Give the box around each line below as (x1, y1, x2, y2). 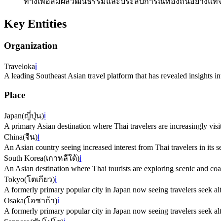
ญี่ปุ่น (24, 111, 41, 120)
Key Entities (4, 17, 67, 31)
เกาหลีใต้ (46, 154, 77, 163)
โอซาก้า (26, 196, 55, 205)
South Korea (4, 154, 43, 163)
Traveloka (4, 62, 35, 71)
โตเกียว (27, 175, 52, 184)
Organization (4, 40, 58, 51)
